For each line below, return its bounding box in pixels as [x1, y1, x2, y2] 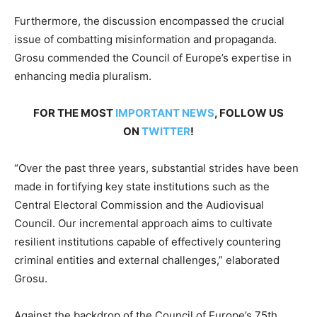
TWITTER [142, 125, 190, 139]
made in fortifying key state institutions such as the [14, 180, 270, 194]
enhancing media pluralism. [14, 69, 151, 83]
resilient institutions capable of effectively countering [14, 235, 281, 249]
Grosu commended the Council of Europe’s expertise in [14, 51, 292, 65]
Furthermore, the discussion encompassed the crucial [14, 14, 284, 28]
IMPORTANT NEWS [115, 106, 214, 120]
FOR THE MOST [33, 106, 115, 120]
